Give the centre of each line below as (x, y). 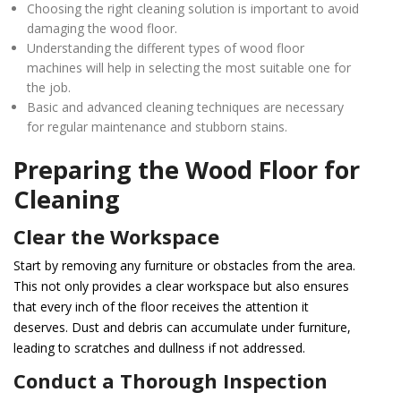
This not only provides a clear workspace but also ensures (181, 286)
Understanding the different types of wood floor (166, 47)
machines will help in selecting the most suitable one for (189, 67)
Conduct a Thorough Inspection (171, 380)
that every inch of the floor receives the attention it (161, 306)
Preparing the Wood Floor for (187, 169)
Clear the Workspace (116, 236)
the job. (49, 87)
